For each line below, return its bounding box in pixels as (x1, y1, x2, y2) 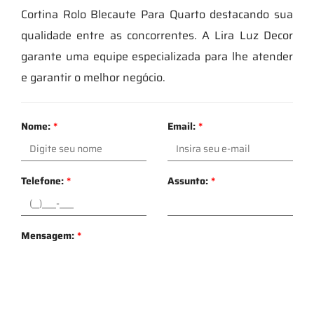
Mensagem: (21, 227, 77, 243)
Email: (168, 118, 198, 134)
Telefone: (21, 172, 67, 189)
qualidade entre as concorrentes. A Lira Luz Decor (21, 26, 293, 44)
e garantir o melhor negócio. (21, 68, 165, 86)
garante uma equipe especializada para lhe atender (21, 47, 293, 65)
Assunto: (168, 172, 211, 189)
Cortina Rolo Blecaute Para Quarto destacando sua (21, 5, 293, 23)
